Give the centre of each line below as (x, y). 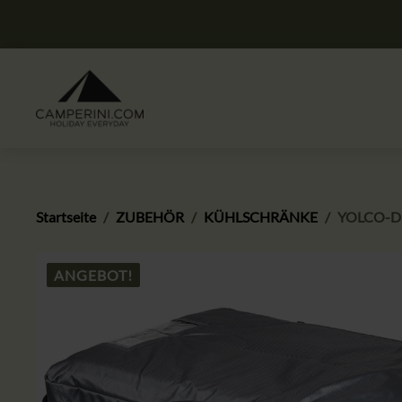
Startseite (66, 217)
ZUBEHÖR (150, 217)
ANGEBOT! (93, 275)
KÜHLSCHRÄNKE (261, 217)
